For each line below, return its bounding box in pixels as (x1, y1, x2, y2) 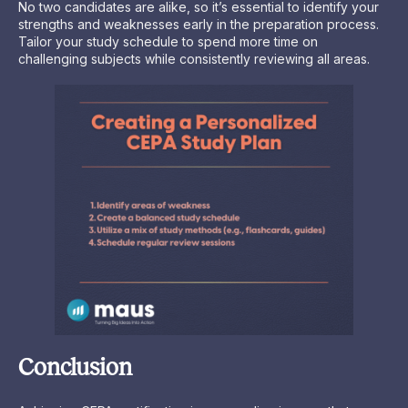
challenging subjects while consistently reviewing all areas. (18, 50, 370, 66)
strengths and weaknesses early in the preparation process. (18, 15, 379, 32)
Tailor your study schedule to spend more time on (18, 33, 318, 49)
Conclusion (18, 354, 132, 382)
